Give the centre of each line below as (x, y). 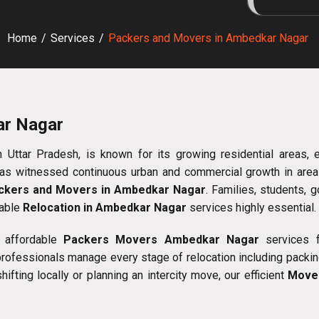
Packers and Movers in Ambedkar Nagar (208, 38)
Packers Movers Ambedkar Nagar (161, 240)
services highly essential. (251, 208)
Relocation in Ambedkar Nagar (105, 208)
